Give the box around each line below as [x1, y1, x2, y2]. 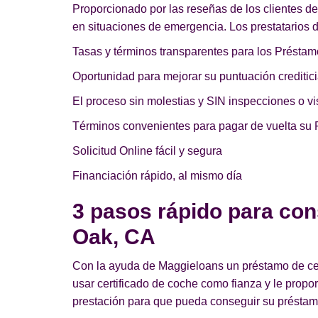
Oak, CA [72, 225, 155, 248]
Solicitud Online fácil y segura [72, 145, 222, 157]
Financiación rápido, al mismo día [72, 170, 242, 182]
